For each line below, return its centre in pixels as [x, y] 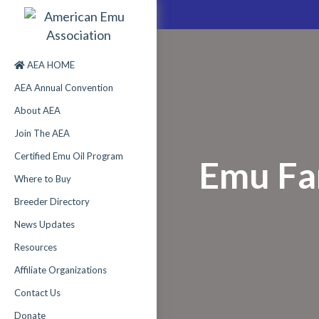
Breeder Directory [52, 202]
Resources [36, 247]
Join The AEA [42, 133]
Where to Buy [43, 179]
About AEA [37, 110]
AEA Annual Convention [64, 88]
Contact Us [37, 293]
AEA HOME [50, 65]
